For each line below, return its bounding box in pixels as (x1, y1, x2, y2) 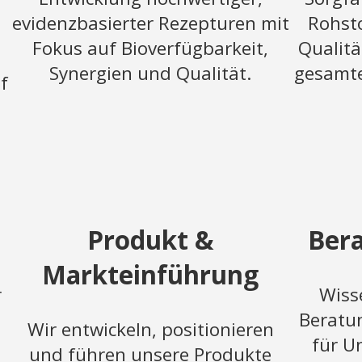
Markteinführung (42, 256, 259, 292)
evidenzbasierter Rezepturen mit (11, 11, 289, 36)
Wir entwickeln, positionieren (27, 317, 274, 343)
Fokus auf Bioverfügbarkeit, (32, 36, 269, 61)
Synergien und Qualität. (49, 61, 252, 86)
